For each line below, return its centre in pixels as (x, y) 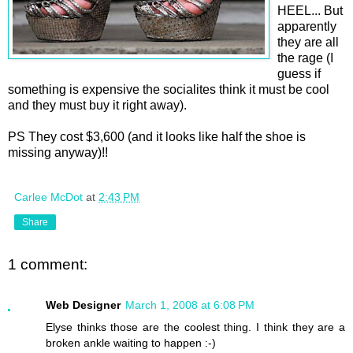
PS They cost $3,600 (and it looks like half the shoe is (157, 136)
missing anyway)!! (58, 152)
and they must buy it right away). (97, 105)
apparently (307, 26)
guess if (299, 73)
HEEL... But (310, 10)
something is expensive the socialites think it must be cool (169, 89)
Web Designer (83, 305)
